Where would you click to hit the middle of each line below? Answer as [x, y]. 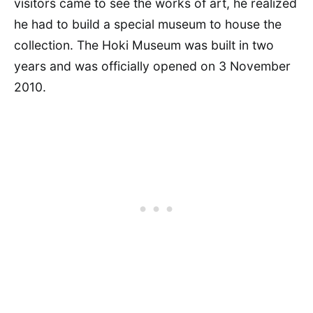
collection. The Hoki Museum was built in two [144, 45]
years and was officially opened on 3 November [152, 66]
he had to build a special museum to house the [148, 24]
